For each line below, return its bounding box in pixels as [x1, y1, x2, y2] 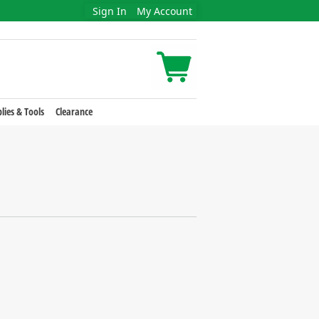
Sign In [93, 4, 127, 18]
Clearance [55, 105, 93, 118]
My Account [137, 4, 192, 18]
